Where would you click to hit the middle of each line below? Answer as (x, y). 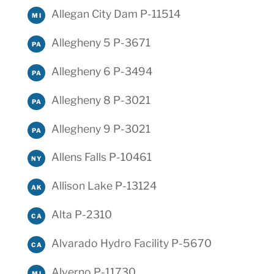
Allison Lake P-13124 (104, 186)
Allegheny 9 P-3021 (101, 128)
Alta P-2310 (81, 214)
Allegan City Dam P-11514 (116, 14)
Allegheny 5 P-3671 (101, 43)
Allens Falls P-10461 (101, 157)
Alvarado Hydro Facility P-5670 (131, 243)
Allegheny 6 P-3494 (102, 71)
